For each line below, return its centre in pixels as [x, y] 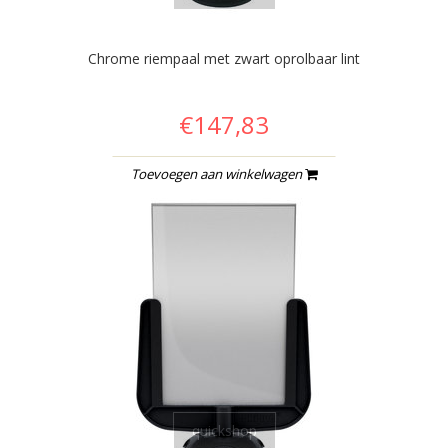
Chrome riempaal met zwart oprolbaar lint [224, 58]
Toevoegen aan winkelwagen [218, 173]
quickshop [224, 430]
